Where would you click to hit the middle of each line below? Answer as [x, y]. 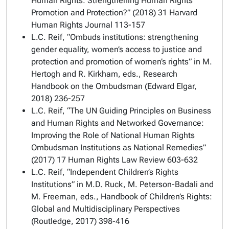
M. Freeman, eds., [66, 197]
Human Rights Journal [72, 25]
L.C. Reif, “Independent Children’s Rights [105, 172]
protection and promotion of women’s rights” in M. [122, 62]
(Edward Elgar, [170, 86]
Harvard [183, 13]
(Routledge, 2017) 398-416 [80, 221]
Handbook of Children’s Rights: [156, 197]
